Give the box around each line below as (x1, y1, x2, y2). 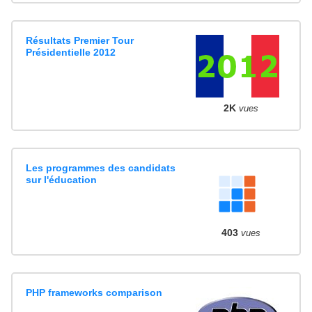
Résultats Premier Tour (26, 34, 134, 46)
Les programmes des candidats (26, 162, 176, 174)
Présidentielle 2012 (26, 46, 116, 58)
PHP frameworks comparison (26, 287, 163, 299)
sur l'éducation (26, 174, 97, 186)
